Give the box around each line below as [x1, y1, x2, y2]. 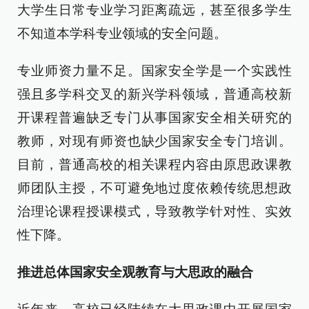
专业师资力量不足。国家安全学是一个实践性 [17, 63, 292, 78]
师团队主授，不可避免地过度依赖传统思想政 [17, 181, 292, 195]
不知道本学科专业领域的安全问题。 [17, 26, 227, 41]
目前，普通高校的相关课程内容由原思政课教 [17, 157, 292, 172]
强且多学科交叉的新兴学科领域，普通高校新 [17, 87, 292, 101]
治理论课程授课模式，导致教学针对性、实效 [17, 204, 292, 219]
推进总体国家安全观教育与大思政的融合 [17, 265, 253, 279]
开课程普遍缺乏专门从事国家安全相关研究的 [17, 110, 292, 125]
